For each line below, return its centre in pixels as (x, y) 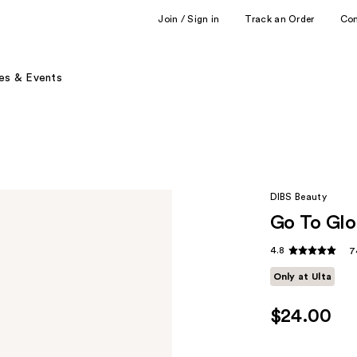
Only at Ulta (302, 277)
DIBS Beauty (298, 197)
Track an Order (280, 19)
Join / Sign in (189, 19)
